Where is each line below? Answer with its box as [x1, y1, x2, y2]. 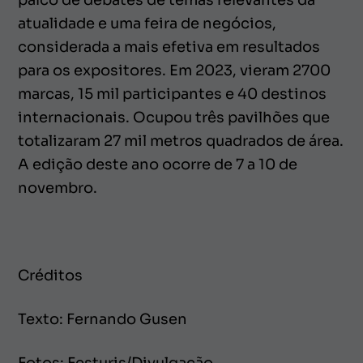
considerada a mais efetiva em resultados [18, 38, 320, 57]
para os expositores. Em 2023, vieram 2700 [18, 62, 331, 80]
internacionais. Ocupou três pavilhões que [18, 109, 330, 127]
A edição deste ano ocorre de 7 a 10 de [18, 156, 297, 174]
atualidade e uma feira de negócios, [18, 15, 276, 33]
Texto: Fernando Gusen [18, 310, 188, 329]
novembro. [18, 179, 98, 198]
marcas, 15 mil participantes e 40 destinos [18, 85, 327, 104]
